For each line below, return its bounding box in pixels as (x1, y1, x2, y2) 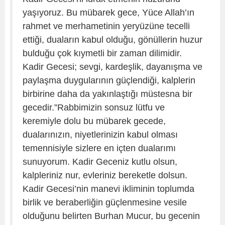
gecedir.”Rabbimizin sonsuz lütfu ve (23, 102, 165, 113)
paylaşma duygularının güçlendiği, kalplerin (23, 75, 195, 85)
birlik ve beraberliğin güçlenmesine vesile (23, 197, 187, 207)
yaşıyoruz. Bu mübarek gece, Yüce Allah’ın (23, 7, 194, 18)
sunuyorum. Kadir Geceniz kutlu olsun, (23, 156, 177, 167)
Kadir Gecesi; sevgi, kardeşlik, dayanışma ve (23, 61, 202, 72)
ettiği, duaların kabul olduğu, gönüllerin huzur (23, 34, 202, 45)
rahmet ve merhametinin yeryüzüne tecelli (23, 21, 190, 31)
